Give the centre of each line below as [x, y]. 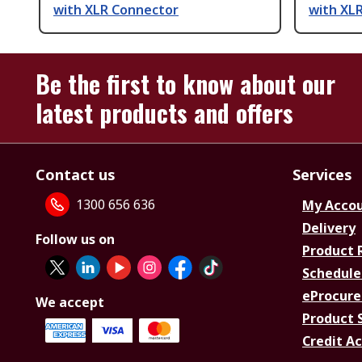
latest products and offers [164, 113]
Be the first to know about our [185, 84]
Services [322, 175]
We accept [70, 303]
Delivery [329, 228]
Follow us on [75, 240]
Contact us [76, 175]
